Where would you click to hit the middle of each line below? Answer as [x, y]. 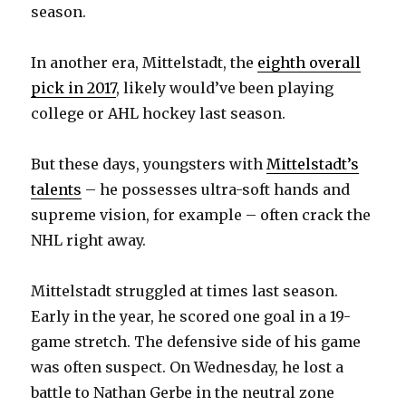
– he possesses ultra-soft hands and [216, 190]
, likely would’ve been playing [225, 88]
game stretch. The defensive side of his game [196, 342]
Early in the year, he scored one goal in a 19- [191, 317]
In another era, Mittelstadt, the [145, 63]
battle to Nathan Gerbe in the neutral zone [183, 393]
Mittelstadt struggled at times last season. [185, 291]
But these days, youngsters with [149, 164]
